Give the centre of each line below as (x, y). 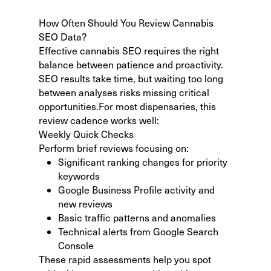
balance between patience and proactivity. (131, 64)
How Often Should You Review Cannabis (126, 22)
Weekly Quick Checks (86, 134)
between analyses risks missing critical (124, 92)
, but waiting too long (178, 78)
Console (76, 245)
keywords (79, 175)
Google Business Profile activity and (136, 189)
